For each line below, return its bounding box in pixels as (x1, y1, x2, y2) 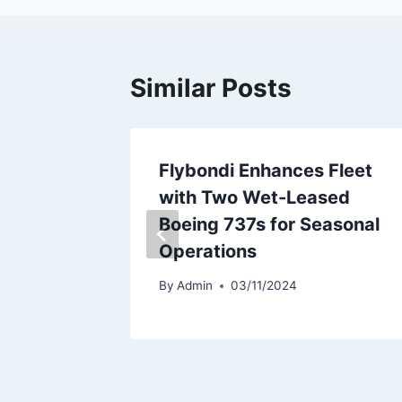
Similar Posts (130, 72, 292, 103)
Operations (159, 240, 257, 262)
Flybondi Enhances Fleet (159, 159, 372, 181)
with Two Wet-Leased (159, 186, 350, 208)
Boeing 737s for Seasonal (159, 213, 380, 235)
